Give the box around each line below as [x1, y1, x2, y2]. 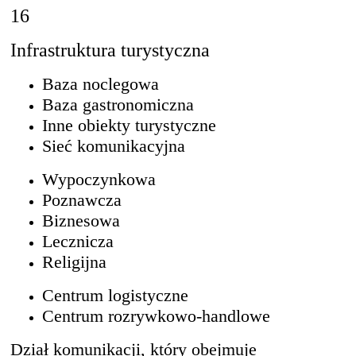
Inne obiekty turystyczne [42, 114, 216, 135]
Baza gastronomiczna [42, 94, 194, 114]
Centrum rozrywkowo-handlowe [42, 305, 270, 326]
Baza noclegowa [42, 73, 159, 94]
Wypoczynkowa [42, 168, 156, 189]
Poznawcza [42, 189, 122, 210]
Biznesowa [42, 210, 120, 230]
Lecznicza [42, 230, 114, 251]
